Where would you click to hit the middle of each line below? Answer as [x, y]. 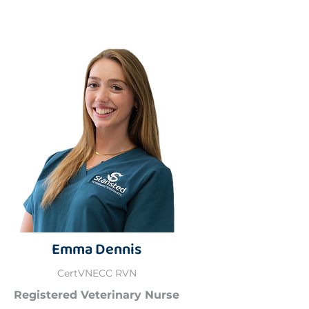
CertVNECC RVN [97, 273]
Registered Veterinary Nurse [97, 295]
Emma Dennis [97, 249]
